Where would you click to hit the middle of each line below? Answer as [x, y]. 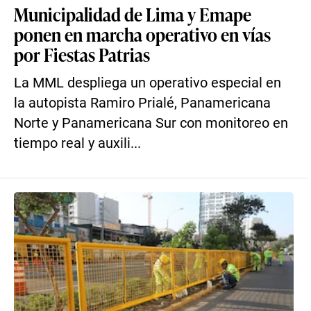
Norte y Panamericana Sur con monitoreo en [151, 123]
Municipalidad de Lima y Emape [133, 14]
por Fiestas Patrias [82, 54]
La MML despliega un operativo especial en [148, 83]
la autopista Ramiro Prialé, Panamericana [142, 103]
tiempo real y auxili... [77, 143]
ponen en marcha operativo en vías [142, 34]
